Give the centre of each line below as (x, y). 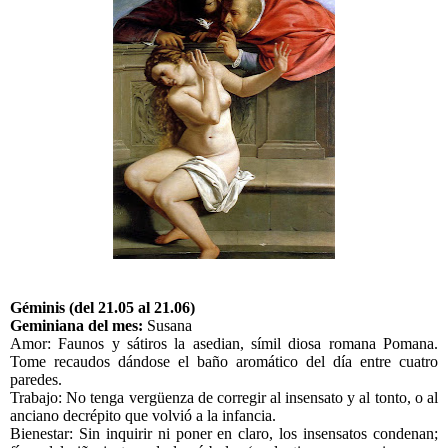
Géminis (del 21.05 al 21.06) (102, 308)
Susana (167, 326)
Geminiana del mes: (76, 326)
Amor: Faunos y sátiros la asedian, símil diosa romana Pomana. (224, 344)
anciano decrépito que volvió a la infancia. (143, 416)
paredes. (36, 380)
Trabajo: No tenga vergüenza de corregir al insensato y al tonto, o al (224, 398)
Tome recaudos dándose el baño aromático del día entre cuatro (224, 362)
